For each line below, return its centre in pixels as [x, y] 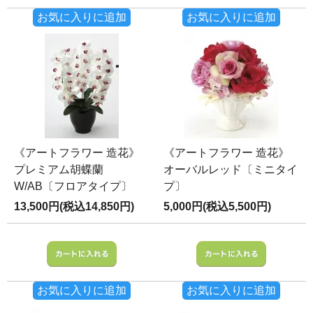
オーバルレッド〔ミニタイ [231, 169]
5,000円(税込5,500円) [217, 206]
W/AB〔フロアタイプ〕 [73, 186]
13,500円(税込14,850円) [74, 206]
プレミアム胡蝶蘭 [59, 169]
